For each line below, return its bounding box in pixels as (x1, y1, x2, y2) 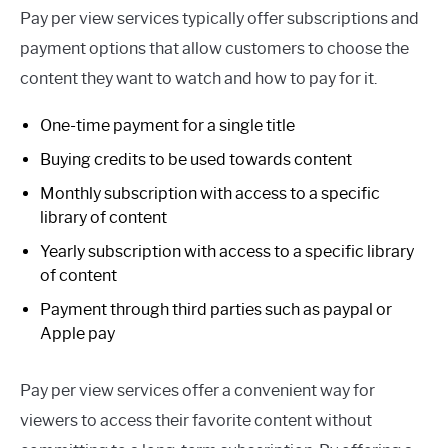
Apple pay (40, 324, 115, 344)
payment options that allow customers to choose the (20, 39, 409, 59)
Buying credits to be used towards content (40, 150, 352, 170)
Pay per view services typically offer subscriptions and (20, 9, 419, 29)
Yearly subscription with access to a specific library (40, 242, 414, 262)
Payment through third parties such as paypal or (40, 300, 392, 320)
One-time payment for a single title (40, 116, 295, 136)
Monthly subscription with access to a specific (40, 184, 380, 204)
